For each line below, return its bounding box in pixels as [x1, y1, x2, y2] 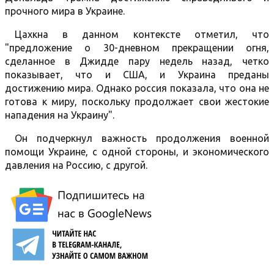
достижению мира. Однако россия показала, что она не [5, 83, 269, 94]
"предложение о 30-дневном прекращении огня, [5, 42, 269, 53]
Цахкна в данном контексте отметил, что [15, 29, 269, 40]
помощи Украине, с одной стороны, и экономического [5, 146, 269, 157]
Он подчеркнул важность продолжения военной [15, 133, 269, 144]
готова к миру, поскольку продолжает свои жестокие [5, 96, 269, 107]
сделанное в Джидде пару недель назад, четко [5, 56, 269, 67]
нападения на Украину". [5, 109, 114, 120]
